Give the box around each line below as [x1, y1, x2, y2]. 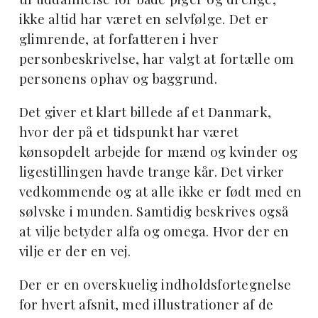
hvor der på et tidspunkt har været [18, 123, 239, 141]
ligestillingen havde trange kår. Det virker [18, 163, 285, 180]
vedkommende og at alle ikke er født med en [18, 182, 302, 200]
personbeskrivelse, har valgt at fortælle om [18, 50, 295, 67]
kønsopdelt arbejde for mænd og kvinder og [18, 143, 298, 160]
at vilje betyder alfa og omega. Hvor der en [18, 222, 290, 240]
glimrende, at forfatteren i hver [18, 30, 219, 48]
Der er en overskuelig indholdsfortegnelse [18, 275, 292, 293]
